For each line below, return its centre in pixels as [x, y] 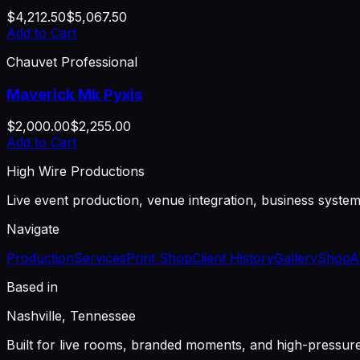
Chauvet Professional [72, 61]
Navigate [33, 229]
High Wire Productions [76, 172]
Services [100, 258]
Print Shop [159, 258]
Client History [233, 258]
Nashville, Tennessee [71, 316]
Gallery [296, 258]
